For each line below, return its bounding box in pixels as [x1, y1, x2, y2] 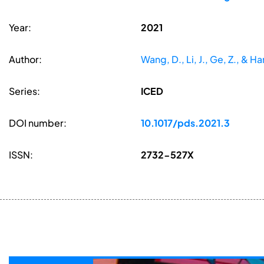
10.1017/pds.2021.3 [140, 117, 230, 130]
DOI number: [9, 117, 67, 130]
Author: [9, 53, 42, 66]
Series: [9, 85, 40, 98]
